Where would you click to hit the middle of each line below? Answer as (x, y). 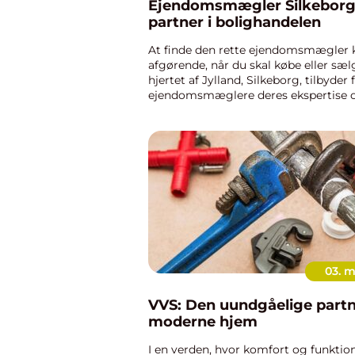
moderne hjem (203, 322)
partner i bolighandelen (235, 22)
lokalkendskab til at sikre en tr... (235, 110)
